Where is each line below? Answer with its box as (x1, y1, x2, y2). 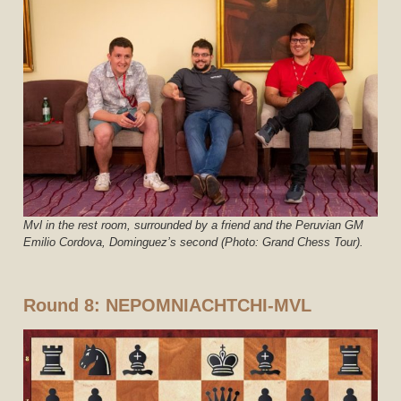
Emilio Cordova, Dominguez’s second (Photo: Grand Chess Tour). (23, 235, 364, 249)
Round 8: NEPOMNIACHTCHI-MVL (23, 295, 312, 316)
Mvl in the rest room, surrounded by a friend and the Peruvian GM (23, 218, 364, 232)
